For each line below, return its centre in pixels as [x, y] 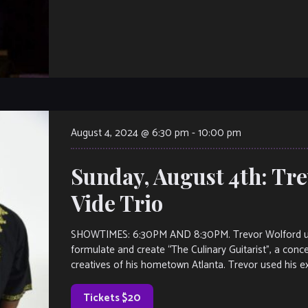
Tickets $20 [112, 298]
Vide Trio [117, 202]
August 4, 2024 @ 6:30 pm [130, 133]
